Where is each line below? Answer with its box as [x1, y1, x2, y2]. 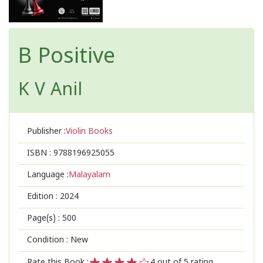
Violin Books [66, 127, 113, 137]
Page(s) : [27, 214, 62, 224]
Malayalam [69, 170, 110, 180]
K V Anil [18, 80, 82, 102]
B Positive [18, 45, 115, 71]
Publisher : [27, 127, 66, 137]
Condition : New [27, 235, 88, 245]
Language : [27, 170, 69, 180]
